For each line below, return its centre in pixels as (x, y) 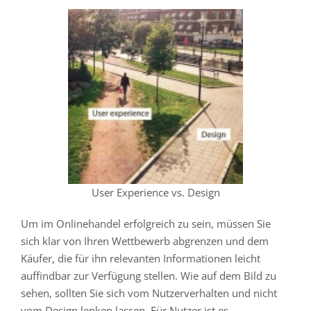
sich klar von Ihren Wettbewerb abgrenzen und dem (145, 241)
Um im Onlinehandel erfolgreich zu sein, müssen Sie (146, 224)
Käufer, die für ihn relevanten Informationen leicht (141, 258)
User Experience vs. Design (155, 192)
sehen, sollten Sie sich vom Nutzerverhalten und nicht (149, 293)
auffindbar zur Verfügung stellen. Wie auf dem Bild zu (149, 276)
